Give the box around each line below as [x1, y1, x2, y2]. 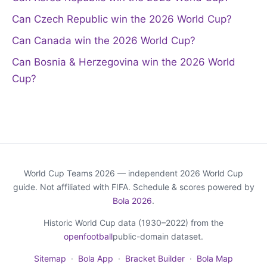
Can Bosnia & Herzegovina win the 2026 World [12, 55, 235, 68]
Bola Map [197, 253, 233, 263]
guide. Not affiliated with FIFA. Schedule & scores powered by [13, 181, 254, 192]
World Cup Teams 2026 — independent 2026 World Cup [24, 167, 243, 178]
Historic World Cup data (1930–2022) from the [44, 217, 223, 228]
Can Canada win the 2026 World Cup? [12, 34, 195, 46]
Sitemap [34, 253, 66, 263]
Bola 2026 [113, 195, 152, 206]
